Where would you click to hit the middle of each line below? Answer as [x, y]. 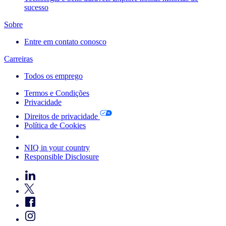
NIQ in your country [57, 147]
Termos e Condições [57, 93]
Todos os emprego [53, 76]
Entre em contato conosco [65, 41]
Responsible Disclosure [62, 156]
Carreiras [18, 59]
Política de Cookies [55, 125]
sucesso [36, 7]
